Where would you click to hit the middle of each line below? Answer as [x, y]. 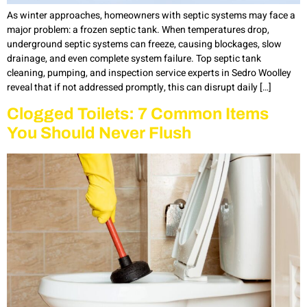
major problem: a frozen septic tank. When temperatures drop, [138, 29]
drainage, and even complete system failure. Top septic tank [134, 58]
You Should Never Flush [99, 133]
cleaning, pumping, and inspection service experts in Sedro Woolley [149, 73]
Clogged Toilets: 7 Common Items [138, 114]
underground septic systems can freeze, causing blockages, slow [144, 44]
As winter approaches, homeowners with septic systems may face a [151, 15]
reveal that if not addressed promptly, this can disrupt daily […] [139, 87]
